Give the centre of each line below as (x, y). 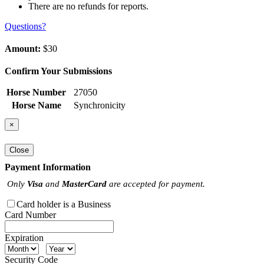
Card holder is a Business (64, 204)
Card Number (30, 214)
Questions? (25, 27)
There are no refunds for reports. (88, 6)
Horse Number (36, 93)
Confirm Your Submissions (58, 71)
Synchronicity (100, 105)
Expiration (24, 237)
